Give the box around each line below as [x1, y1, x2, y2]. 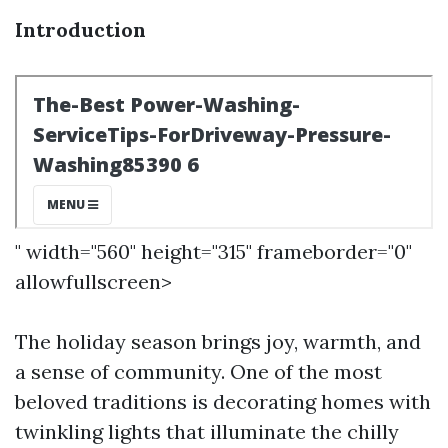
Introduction [15, 17, 146, 42]
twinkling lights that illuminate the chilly [15, 419, 399, 444]
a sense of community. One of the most [15, 359, 382, 384]
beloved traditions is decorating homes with [15, 389, 431, 414]
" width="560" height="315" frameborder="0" [15, 239, 412, 264]
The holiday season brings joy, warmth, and [15, 329, 421, 354]
